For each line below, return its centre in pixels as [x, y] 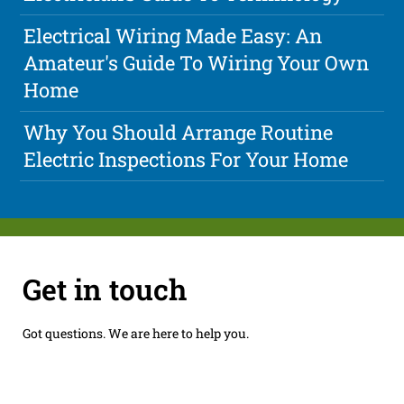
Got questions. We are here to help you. [135, 333]
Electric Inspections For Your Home [186, 160]
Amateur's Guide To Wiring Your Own [197, 63]
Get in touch [104, 289]
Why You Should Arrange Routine [179, 133]
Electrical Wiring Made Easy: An [173, 36]
